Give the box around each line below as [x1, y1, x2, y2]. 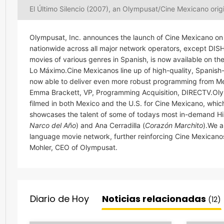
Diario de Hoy [30, 192, 89, 205]
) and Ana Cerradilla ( [76, 120, 145, 129]
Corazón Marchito [145, 120, 203, 129]
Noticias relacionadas [102, 192, 208, 205]
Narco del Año [29, 120, 76, 129]
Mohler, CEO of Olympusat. [29, 142, 117, 151]
